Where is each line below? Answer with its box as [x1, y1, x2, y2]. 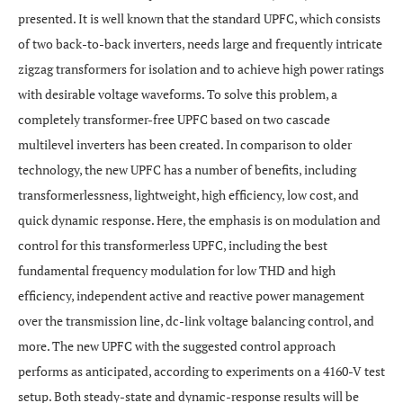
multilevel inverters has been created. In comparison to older [18, 136, 352, 153]
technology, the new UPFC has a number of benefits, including [18, 161, 356, 178]
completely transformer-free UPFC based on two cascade [18, 111, 330, 128]
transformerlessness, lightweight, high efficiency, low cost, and [18, 186, 359, 203]
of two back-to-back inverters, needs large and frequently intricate [18, 35, 382, 52]
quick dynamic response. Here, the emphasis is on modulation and [18, 211, 381, 228]
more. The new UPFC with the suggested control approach [18, 337, 336, 354]
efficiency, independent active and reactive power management [18, 287, 364, 304]
